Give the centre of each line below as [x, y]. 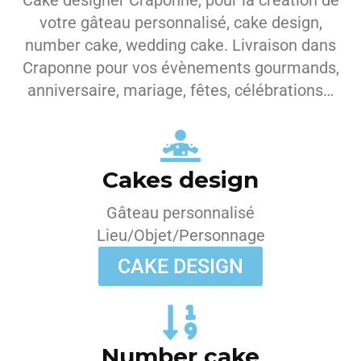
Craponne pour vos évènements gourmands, [180, 68]
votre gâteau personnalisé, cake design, [180, 23]
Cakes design [180, 180]
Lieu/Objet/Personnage [180, 235]
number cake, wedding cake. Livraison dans [180, 45]
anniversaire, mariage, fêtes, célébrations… [180, 90]
